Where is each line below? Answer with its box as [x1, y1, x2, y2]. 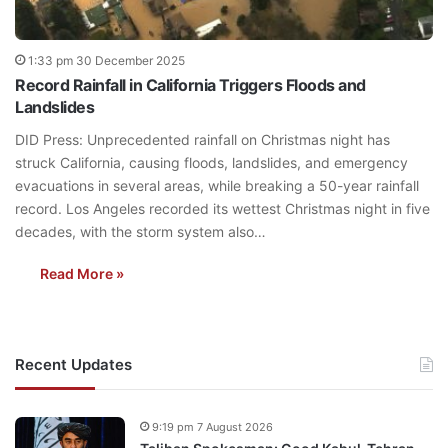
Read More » [40, 264, 124, 282]
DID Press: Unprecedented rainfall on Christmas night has [15, 130, 390, 148]
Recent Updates [15, 354, 132, 374]
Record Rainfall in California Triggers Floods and [15, 74, 366, 95]
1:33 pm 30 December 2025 [28, 52, 185, 68]
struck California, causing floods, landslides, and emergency [15, 153, 408, 171]
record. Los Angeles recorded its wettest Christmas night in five [15, 199, 430, 217]
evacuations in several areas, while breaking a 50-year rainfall [15, 176, 419, 194]
